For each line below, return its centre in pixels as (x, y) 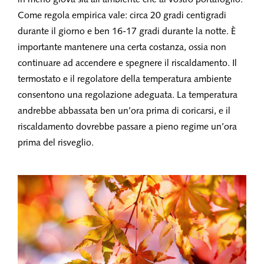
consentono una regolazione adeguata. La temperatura (128, 95)
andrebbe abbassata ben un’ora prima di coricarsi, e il (124, 111)
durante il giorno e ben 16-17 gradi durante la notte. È (127, 32)
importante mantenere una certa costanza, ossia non (122, 48)
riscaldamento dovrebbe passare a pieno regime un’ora (127, 127)
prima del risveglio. (56, 143)
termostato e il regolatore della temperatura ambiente (125, 80)
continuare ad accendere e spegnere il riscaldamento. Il (127, 64)
